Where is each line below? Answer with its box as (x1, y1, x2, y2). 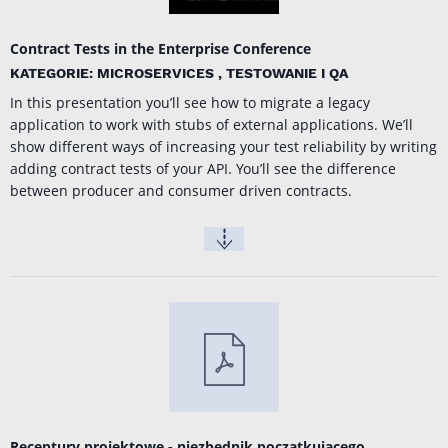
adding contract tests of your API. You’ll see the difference (10, 159, 396, 179)
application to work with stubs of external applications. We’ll (10, 115, 413, 135)
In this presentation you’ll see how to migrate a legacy (10, 93, 370, 113)
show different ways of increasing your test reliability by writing (10, 137, 437, 157)
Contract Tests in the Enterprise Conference (10, 39, 311, 59)
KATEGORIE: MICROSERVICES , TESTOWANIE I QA (10, 65, 348, 82)
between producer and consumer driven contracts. (10, 181, 352, 201)
